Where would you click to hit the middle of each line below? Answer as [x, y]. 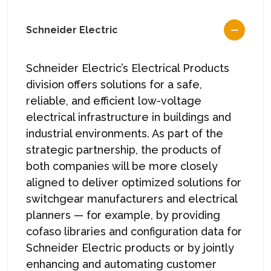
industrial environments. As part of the [125, 133]
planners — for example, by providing [123, 215]
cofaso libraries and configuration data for [134, 231]
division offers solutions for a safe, [114, 84]
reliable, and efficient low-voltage [114, 100]
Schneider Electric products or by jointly [130, 247]
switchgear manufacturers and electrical [132, 198]
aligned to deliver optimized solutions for [134, 182]
